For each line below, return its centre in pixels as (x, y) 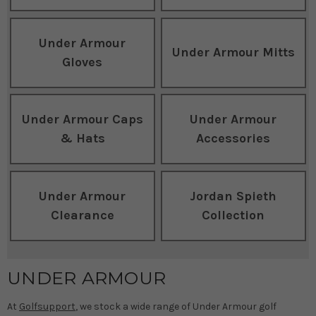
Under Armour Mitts (233, 53)
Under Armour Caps (82, 120)
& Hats (82, 139)
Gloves (83, 62)
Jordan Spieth (233, 196)
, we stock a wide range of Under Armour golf (176, 306)
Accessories (233, 139)
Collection (233, 215)
